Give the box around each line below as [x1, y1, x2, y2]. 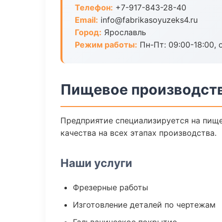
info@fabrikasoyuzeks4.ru [98, 15, 198, 25]
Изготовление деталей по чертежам [73, 200, 216, 210]
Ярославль [102, 27, 146, 37]
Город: [75, 27, 102, 37]
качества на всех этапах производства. [60, 128, 217, 138]
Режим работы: [75, 40, 137, 50]
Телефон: [75, 2, 113, 12]
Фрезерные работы [73, 182, 148, 192]
